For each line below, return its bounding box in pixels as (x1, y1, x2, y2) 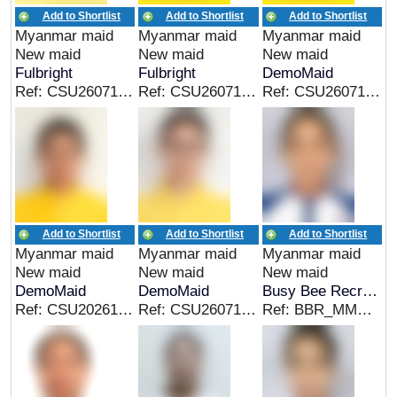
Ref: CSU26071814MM (118, 82, 134, 100)
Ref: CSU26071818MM (241, 300, 257, 318)
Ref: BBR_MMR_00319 (356, 300, 372, 318)
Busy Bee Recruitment (362, 282, 378, 300)
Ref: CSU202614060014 (118, 300, 134, 318)
